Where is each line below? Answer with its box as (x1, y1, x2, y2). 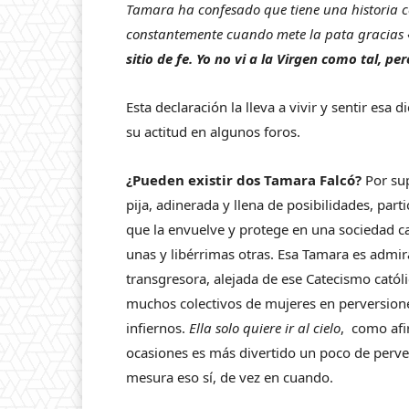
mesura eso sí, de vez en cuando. (126, 368, 333, 386)
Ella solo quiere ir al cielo (189, 319, 341, 337)
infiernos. (126, 319, 189, 337)
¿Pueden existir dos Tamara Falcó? (126, 171, 362, 189)
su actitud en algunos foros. (126, 122, 300, 141)
